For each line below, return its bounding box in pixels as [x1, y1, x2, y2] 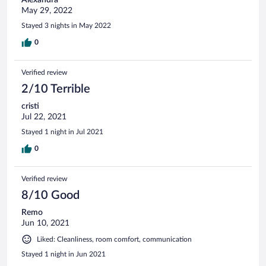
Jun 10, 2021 [21, 218, 69, 227]
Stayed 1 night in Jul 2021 [21, 128, 103, 135]
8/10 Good [21, 189, 80, 201]
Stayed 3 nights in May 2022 [21, 21, 111, 29]
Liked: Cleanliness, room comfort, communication [37, 235, 192, 243]
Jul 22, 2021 [21, 112, 66, 121]
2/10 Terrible [21, 83, 90, 95]
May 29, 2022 [21, 6, 72, 15]
